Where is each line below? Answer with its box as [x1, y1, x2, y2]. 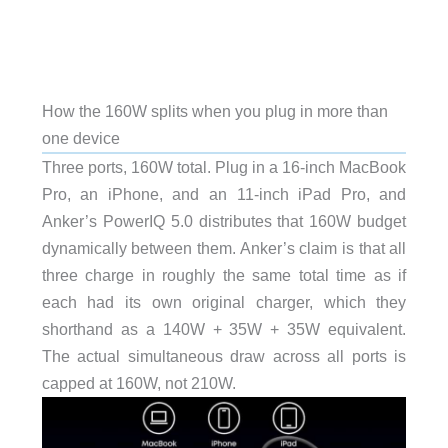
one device [41, 129, 120, 148]
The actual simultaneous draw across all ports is [41, 347, 407, 366]
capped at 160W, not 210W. [41, 374, 236, 393]
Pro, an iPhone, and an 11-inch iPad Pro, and [41, 185, 407, 204]
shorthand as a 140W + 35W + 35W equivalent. [41, 320, 407, 339]
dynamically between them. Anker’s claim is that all [41, 239, 407, 258]
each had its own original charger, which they [41, 293, 407, 312]
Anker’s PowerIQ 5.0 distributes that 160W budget [41, 212, 407, 231]
